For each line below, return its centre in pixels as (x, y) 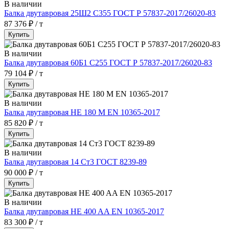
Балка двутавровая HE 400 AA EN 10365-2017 (84, 211)
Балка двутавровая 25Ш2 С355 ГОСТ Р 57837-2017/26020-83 (110, 13)
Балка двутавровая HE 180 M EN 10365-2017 (82, 112)
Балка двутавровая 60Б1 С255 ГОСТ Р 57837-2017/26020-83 (108, 62)
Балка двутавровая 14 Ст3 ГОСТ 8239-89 (75, 162)
